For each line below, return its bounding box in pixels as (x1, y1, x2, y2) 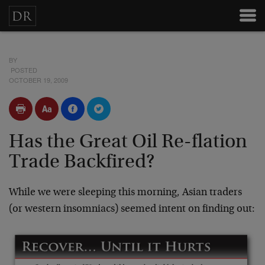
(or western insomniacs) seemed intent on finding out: (9, 204, 255, 215)
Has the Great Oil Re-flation (9, 132, 247, 153)
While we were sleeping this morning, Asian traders (9, 188, 242, 198)
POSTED (9, 65, 37, 75)
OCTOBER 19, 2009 (9, 75, 68, 85)
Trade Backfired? (9, 153, 154, 173)
